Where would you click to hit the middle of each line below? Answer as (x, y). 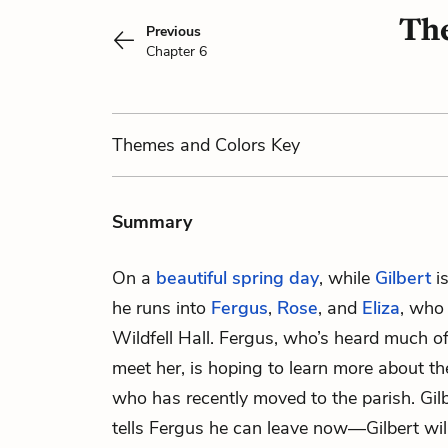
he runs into (161, 308)
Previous (173, 31)
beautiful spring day (237, 278)
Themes (146, 145)
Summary (152, 222)
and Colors (223, 145)
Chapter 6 (176, 51)
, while (347, 278)
